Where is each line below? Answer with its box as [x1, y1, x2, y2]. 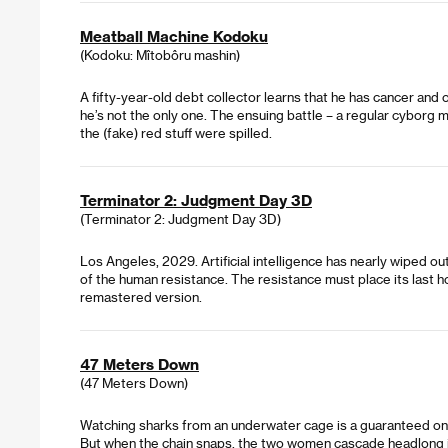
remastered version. [80, 289, 202, 305]
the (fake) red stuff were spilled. [80, 125, 272, 141]
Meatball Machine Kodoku [80, 27, 268, 46]
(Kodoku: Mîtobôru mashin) [80, 47, 240, 63]
